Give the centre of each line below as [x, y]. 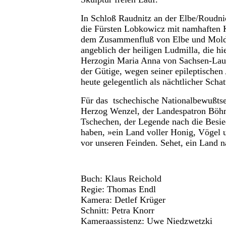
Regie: [94, 189]
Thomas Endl [131, 189]
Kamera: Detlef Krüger [123, 200]
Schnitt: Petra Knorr [118, 211]
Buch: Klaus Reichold [121, 179]
